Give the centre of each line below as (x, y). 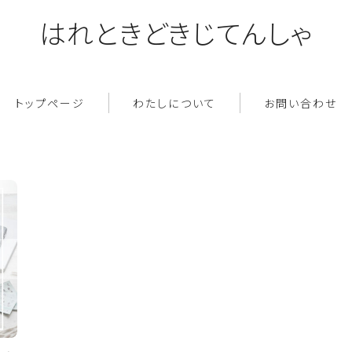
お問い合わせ (301, 103)
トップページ (50, 103)
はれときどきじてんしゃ (176, 33)
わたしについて (174, 103)
